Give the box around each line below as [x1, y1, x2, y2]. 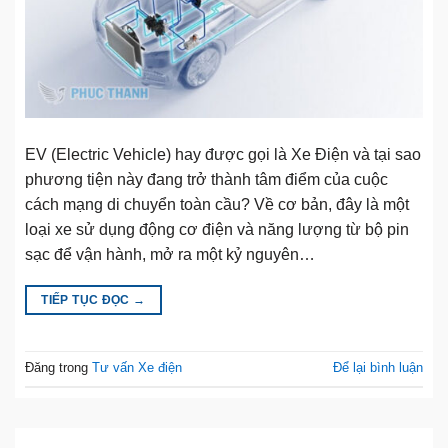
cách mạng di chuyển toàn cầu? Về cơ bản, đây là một [25, 195, 409, 213]
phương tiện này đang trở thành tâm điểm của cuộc [25, 170, 388, 188]
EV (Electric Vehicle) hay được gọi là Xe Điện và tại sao [25, 145, 421, 163]
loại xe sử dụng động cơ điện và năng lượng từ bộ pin [25, 220, 409, 238]
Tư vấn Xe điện [92, 360, 182, 376]
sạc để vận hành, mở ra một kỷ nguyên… [25, 245, 315, 263]
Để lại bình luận [333, 360, 423, 376]
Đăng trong [25, 360, 92, 376]
